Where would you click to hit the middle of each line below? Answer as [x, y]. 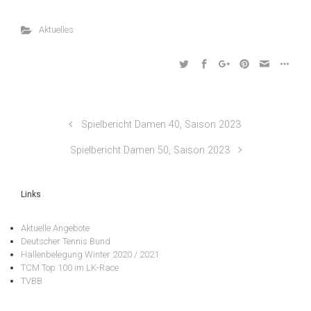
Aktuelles [56, 30]
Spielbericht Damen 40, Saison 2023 [161, 125]
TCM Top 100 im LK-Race [70, 268]
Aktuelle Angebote [55, 228]
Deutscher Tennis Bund [66, 242]
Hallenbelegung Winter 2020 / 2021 [90, 255]
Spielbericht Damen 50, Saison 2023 [150, 150]
